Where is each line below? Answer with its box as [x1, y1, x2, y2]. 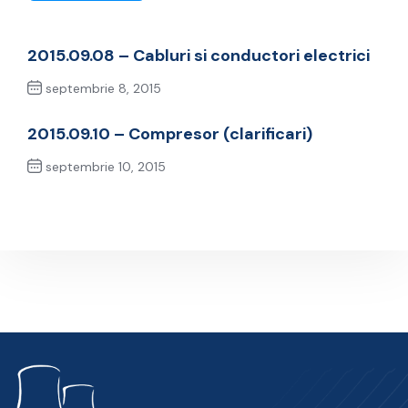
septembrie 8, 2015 [42, 80, 161, 97]
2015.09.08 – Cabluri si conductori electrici [27, 45, 370, 67]
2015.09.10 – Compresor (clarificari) [27, 123, 312, 146]
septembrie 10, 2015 [42, 158, 166, 176]
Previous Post [45, 111, 137, 128]
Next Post [27, 189, 94, 207]
